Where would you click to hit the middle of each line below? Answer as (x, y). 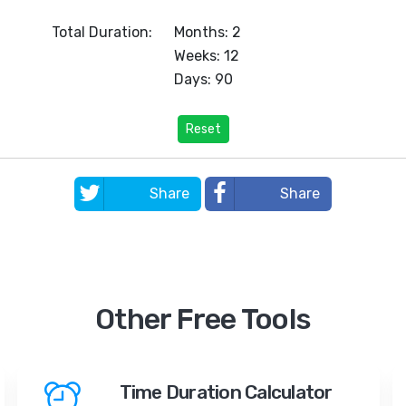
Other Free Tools (203, 319)
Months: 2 (207, 32)
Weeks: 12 (206, 56)
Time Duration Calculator (226, 392)
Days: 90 (203, 79)
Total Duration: (101, 32)
